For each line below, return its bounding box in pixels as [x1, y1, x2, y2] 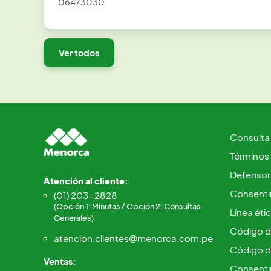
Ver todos [59, 47, 99, 58]
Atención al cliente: [44, 175, 128, 186]
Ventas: [44, 256, 76, 267]
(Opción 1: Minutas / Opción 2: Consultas [54, 201, 201, 211]
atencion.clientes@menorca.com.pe [54, 232, 213, 244]
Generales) [54, 213, 94, 223]
